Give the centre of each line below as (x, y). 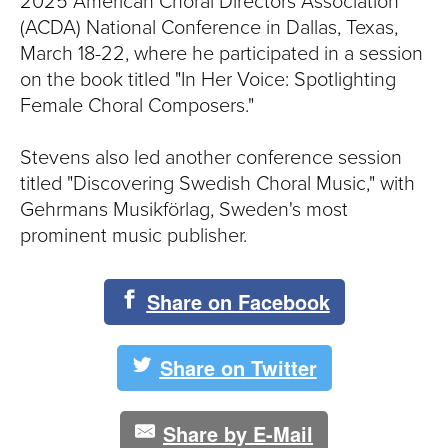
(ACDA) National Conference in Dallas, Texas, (209, 28)
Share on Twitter (238, 367)
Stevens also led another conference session (211, 158)
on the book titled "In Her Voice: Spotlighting (208, 80)
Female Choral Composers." (137, 106)
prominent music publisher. (133, 236)
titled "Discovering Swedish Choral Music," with (217, 184)
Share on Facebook (238, 301)
